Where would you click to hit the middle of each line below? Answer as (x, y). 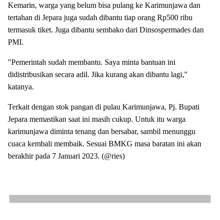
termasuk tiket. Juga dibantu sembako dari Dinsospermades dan (106, 29)
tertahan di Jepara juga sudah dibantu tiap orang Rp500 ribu (100, 17)
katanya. (22, 86)
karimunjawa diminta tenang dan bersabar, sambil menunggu (102, 131)
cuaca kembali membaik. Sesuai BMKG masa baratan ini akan (105, 143)
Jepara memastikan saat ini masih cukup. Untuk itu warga (97, 119)
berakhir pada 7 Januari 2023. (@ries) (66, 156)
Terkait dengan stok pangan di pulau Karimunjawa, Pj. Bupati (104, 107)
